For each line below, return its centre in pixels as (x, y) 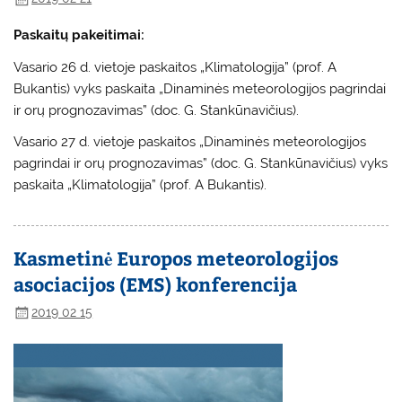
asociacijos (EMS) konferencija (156, 284)
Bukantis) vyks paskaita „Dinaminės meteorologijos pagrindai (200, 88)
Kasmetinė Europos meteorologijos (176, 258)
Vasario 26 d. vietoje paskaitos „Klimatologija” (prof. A (175, 67)
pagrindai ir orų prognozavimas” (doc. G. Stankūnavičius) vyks (201, 163)
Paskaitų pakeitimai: (79, 35)
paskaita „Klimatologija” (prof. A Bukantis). (140, 184)
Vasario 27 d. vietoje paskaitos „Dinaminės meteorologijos (190, 141)
